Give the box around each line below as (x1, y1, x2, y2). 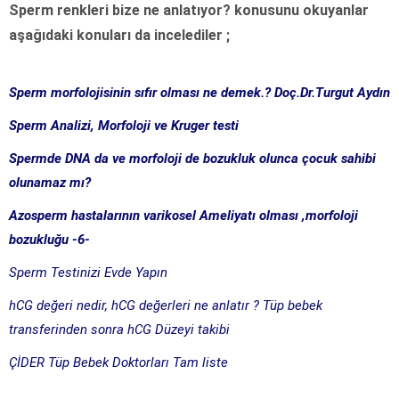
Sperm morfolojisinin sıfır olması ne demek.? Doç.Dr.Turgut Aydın (9, 85, 390, 102)
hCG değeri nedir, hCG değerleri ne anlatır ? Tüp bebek (9, 297, 322, 314)
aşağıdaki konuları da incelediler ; (9, 27, 230, 45)
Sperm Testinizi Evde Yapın (9, 265, 167, 281)
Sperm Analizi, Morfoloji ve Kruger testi (9, 118, 239, 134)
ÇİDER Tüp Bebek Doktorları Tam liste (9, 354, 228, 371)
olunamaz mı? (9, 175, 91, 191)
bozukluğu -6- (9, 232, 90, 248)
